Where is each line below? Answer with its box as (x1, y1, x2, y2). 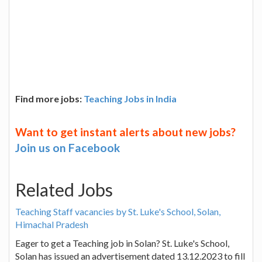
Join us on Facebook (15, 140, 120, 154)
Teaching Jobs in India (84, 92, 177, 104)
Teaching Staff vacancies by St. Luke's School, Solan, (15, 205, 220, 217)
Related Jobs (15, 178, 113, 200)
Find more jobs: (15, 92, 84, 104)
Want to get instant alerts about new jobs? (15, 125, 236, 139)
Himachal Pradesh (15, 218, 88, 230)
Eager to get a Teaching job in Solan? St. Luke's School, (15, 237, 229, 249)
